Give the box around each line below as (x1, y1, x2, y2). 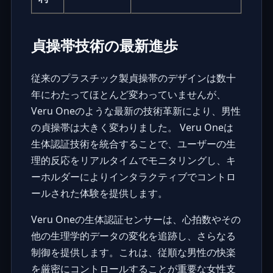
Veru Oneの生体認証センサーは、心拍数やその (30, 212, 241, 226)
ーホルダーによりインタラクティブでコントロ (30, 169, 236, 183)
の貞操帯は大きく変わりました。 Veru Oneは (30, 120, 233, 134)
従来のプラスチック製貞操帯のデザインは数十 (30, 71, 236, 85)
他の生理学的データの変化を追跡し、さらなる (30, 229, 236, 243)
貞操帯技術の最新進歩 (30, 35, 178, 55)
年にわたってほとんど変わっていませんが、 (30, 87, 226, 101)
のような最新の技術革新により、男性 (74, 104, 241, 118)
